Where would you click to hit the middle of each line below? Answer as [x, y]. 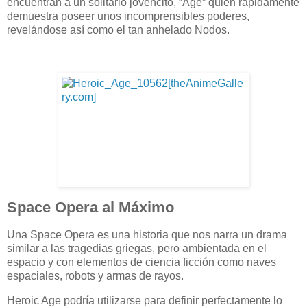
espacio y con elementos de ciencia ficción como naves [142, 262]
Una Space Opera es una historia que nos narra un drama [147, 235]
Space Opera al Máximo [90, 208]
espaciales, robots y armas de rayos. [95, 276]
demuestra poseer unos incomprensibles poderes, [128, 16]
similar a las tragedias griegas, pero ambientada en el [137, 249]
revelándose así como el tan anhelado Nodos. [118, 30]
